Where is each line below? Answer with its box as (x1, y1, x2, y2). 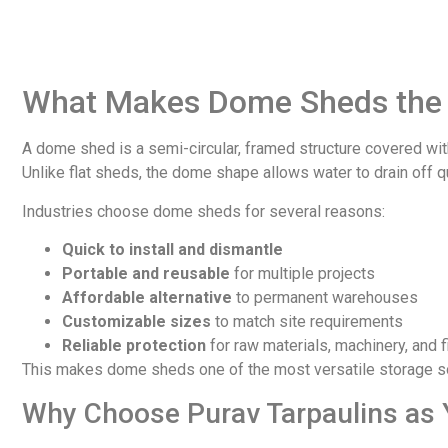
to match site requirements (211, 312, 403, 332)
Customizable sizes (62, 312, 211, 332)
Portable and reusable (62, 264, 230, 284)
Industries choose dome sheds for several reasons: (22, 201, 385, 221)
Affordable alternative (62, 288, 232, 308)
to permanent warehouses (232, 288, 418, 308)
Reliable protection (62, 336, 206, 356)
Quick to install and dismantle (62, 240, 283, 260)
